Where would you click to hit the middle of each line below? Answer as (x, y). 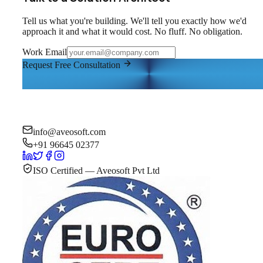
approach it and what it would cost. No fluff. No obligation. (132, 32)
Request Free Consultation (73, 65)
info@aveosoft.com (69, 132)
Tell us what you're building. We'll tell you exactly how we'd (134, 21)
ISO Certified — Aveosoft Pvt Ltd (96, 171)
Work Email (45, 52)
